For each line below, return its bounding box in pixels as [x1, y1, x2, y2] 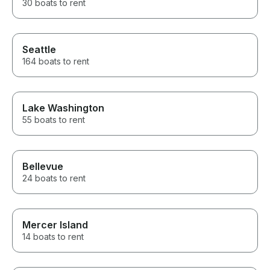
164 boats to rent [22, 56, 89, 67]
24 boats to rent [22, 173, 86, 184]
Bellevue [22, 160, 63, 173]
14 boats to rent [22, 231, 84, 242]
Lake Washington [22, 102, 104, 115]
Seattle [22, 43, 56, 56]
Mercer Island [22, 219, 88, 231]
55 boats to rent [22, 115, 85, 125]
